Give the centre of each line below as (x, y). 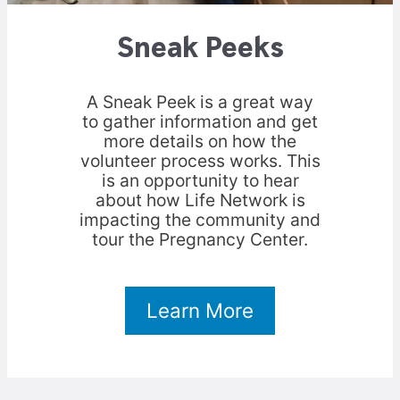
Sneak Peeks (200, 50)
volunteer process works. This (200, 161)
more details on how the (200, 142)
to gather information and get (200, 122)
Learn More (200, 311)
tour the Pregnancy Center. (200, 240)
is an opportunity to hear (200, 181)
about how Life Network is (200, 200)
